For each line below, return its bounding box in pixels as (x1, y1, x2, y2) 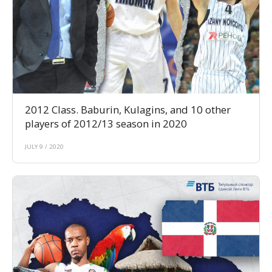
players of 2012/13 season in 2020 (25, 117, 187, 131)
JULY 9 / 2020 (25, 143, 64, 151)
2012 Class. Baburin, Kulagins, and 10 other (25, 103, 231, 117)
